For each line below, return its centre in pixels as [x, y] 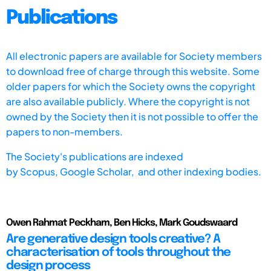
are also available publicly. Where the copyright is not [128, 101]
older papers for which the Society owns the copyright [131, 86]
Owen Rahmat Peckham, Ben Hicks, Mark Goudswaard [122, 223]
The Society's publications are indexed [95, 156]
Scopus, [40, 171]
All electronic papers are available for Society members [134, 56]
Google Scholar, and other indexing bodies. [161, 171]
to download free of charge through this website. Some [133, 71]
